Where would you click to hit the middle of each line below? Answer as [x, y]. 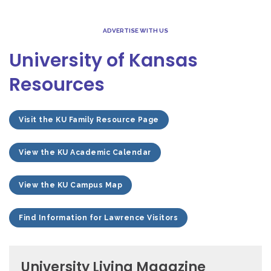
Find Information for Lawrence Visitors [98, 217]
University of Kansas [103, 60]
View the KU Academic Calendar [85, 152]
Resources [57, 84]
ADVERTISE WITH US [135, 30]
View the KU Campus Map [70, 185]
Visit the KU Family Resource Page [89, 119]
